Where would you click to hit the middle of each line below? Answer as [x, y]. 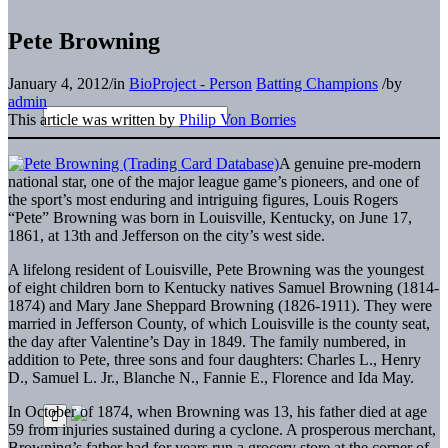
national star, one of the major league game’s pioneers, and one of [213, 181]
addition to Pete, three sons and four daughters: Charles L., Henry [214, 359]
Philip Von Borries [237, 119]
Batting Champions [317, 83]
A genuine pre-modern [350, 163]
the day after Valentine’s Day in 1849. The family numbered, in [207, 341]
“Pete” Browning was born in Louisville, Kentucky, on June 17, [210, 217]
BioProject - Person [190, 83]
